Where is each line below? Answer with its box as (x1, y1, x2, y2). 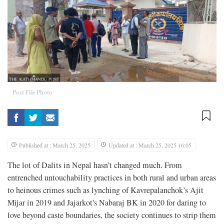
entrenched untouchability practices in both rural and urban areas (7, 172, 216, 183)
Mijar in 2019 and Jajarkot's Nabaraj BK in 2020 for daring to (7, 197, 206, 208)
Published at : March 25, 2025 (19, 141, 90, 149)
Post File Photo (12, 88, 52, 97)
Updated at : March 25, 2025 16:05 (108, 141, 191, 149)
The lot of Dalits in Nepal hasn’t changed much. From (7, 159, 182, 171)
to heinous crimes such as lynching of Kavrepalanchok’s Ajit (7, 184, 203, 196)
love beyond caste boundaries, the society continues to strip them (7, 209, 216, 221)
